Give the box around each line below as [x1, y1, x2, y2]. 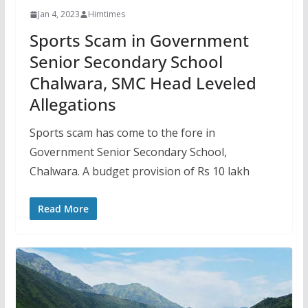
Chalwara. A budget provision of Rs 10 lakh [29, 164, 250, 179]
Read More [37, 202, 89, 216]
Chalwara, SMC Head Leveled [29, 71, 256, 95]
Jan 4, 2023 [37, 8, 80, 21]
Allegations [29, 93, 116, 116]
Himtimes [87, 8, 125, 21]
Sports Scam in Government [29, 29, 249, 52]
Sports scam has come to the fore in [29, 125, 215, 141]
